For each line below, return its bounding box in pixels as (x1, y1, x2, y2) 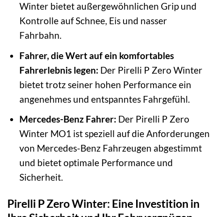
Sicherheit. (19, 171, 63, 183)
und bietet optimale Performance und (19, 157, 173, 169)
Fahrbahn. (19, 30, 62, 41)
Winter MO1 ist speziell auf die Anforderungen (19, 128, 210, 139)
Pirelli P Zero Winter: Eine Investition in (7, 197, 200, 211)
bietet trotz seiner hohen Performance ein (19, 78, 191, 90)
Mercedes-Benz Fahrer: (19, 113, 116, 125)
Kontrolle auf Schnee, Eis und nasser (19, 15, 167, 27)
